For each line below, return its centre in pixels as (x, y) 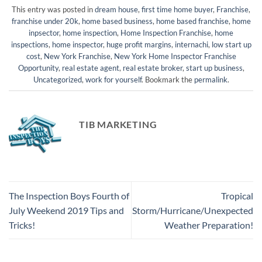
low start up (231, 44)
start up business (214, 68)
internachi (191, 44)
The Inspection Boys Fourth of (69, 195)
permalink (211, 80)
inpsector (44, 33)
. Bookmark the (168, 80)
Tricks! (22, 225)
